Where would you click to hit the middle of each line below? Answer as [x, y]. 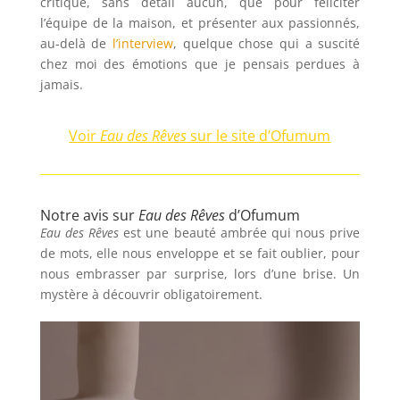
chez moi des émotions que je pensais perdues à [200, 63]
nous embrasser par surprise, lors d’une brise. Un [200, 273]
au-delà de [76, 43]
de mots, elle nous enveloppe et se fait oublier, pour [200, 253]
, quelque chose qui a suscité [267, 43]
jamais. [61, 84]
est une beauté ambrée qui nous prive [240, 232]
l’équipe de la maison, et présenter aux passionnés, [200, 22]
